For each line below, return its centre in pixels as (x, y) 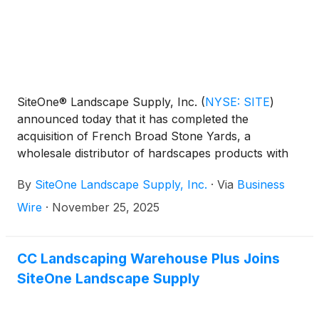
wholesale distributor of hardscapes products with (153, 153)
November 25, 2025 (106, 207)
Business (261, 184)
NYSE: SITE (237, 102)
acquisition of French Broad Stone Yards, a (134, 136)
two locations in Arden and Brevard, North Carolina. (158, 170)
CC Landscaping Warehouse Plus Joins (148, 258)
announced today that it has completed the (133, 119)
